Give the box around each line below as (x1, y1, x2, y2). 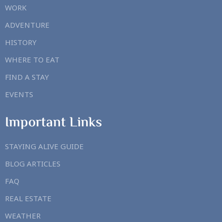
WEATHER (5, 211, 41, 221)
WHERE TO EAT (5, 55, 59, 65)
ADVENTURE (5, 20, 50, 30)
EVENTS (5, 89, 33, 100)
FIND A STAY (5, 72, 49, 82)
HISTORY (5, 37, 37, 48)
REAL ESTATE (5, 193, 52, 204)
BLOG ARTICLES (5, 159, 60, 169)
